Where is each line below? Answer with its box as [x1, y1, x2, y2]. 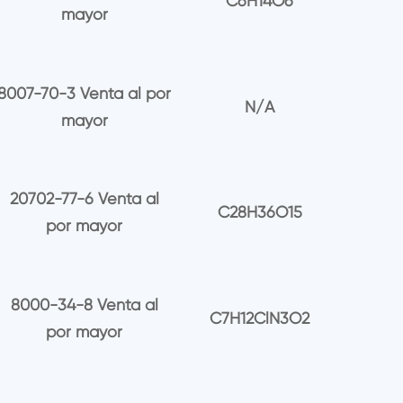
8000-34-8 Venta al [10, 295, 158, 315]
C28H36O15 [217, 202, 302, 222]
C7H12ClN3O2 [210, 309, 310, 328]
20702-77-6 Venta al [9, 189, 159, 209]
